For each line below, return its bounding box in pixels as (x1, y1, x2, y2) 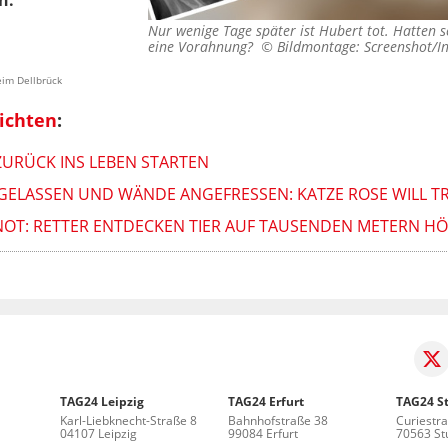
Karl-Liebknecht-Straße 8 (60, 411, 198, 429)
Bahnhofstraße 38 (228, 411, 328, 429)
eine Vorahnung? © (148, 37, 277, 57)
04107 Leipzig (60, 424, 138, 442)
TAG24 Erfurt (228, 392, 304, 410)
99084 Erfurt (228, 424, 298, 442)
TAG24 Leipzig (60, 392, 145, 410)
